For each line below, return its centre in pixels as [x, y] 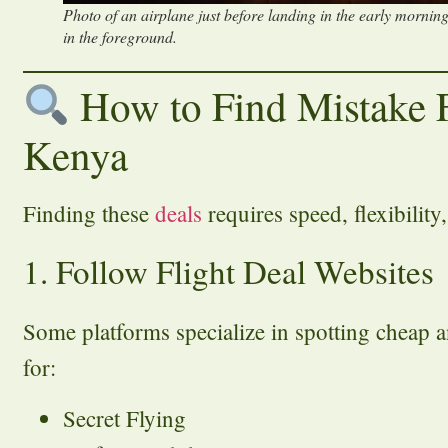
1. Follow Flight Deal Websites [228, 271]
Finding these [89, 213]
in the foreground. [120, 37]
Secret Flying [124, 417]
